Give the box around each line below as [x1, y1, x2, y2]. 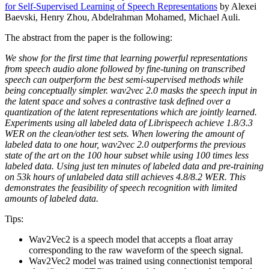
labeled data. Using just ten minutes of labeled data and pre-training [5, 161, 264, 172]
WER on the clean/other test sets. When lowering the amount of [5, 128, 244, 139]
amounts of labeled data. [5, 193, 98, 204]
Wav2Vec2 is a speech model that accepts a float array [29, 234, 233, 245]
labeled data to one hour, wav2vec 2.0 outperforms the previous [5, 139, 246, 150]
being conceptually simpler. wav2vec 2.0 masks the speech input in [5, 85, 257, 96]
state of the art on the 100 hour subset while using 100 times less [5, 150, 249, 161]
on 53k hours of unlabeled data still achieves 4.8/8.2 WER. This [5, 172, 246, 183]
